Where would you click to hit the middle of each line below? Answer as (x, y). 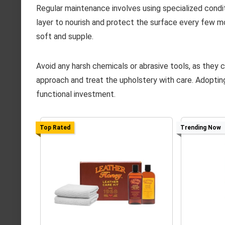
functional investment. (76, 94)
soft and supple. (65, 37)
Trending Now (200, 128)
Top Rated (55, 128)
